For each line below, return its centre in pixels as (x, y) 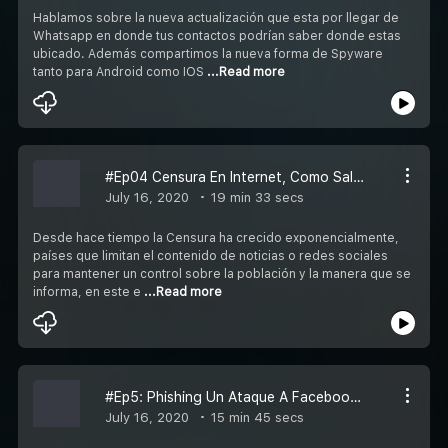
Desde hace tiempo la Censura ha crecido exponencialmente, (216, 237)
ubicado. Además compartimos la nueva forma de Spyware (208, 53)
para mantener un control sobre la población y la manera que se (222, 273)
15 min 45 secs (255, 417)
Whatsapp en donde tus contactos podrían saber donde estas (217, 35)
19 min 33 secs (255, 197)
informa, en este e (88, 291)
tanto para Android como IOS (120, 71)
